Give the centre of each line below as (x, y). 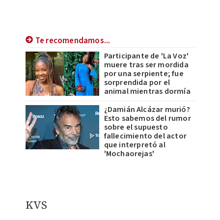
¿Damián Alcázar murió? (147, 110)
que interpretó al (135, 145)
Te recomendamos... (73, 41)
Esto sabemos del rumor (147, 119)
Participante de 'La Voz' (146, 56)
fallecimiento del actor (145, 136)
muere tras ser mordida (146, 65)
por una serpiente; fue (144, 74)
